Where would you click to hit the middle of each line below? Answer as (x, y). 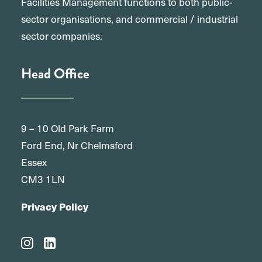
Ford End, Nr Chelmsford (77, 145)
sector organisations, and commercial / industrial (130, 19)
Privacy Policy (55, 206)
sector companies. (62, 36)
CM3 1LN (43, 179)
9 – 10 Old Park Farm (68, 128)
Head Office (55, 74)
